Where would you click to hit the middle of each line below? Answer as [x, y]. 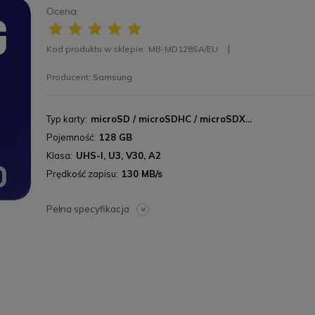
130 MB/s [142, 174]
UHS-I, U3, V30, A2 [118, 155]
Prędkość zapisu [81, 174]
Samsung [112, 77]
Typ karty [66, 119]
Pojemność [70, 137]
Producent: [70, 77]
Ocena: [63, 11]
